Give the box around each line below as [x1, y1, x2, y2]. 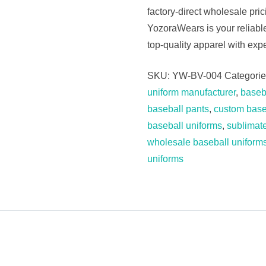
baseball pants [147, 104, 209, 115]
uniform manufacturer [147, 87, 236, 98]
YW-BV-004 [172, 71, 222, 81]
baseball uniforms [147, 121, 222, 131]
